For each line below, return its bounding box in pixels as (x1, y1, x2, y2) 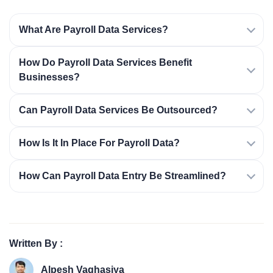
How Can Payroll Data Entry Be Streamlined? (19, 171, 226, 182)
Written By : (9, 238, 63, 249)
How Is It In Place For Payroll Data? (19, 138, 180, 149)
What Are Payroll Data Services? (19, 24, 168, 35)
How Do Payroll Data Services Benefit (19, 57, 192, 68)
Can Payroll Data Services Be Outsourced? (19, 105, 218, 116)
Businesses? (19, 72, 80, 83)
